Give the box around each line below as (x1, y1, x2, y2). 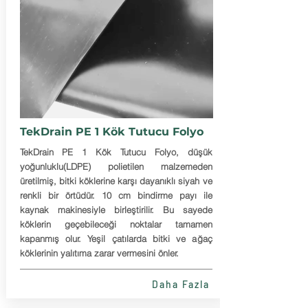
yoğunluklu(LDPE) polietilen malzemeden (19, 161, 212, 172)
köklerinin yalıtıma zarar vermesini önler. (19, 247, 179, 258)
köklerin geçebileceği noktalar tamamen (19, 219, 212, 230)
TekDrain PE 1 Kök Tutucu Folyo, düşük (19, 146, 212, 157)
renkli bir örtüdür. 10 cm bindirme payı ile (19, 190, 212, 201)
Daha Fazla (151, 278, 210, 290)
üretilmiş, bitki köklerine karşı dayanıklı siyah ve (19, 175, 212, 186)
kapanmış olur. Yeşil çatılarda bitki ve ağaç (19, 233, 212, 244)
